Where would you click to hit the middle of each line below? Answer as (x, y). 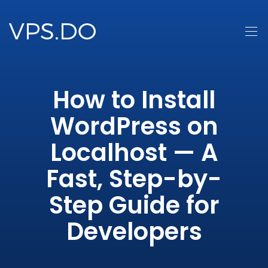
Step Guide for (134, 205)
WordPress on (134, 126)
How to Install (134, 100)
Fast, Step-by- (134, 179)
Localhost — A (134, 153)
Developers (134, 232)
